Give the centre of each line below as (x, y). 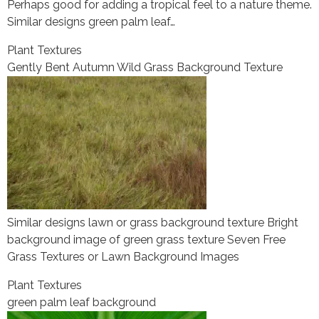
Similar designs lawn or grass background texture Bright (153, 223)
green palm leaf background (82, 303)
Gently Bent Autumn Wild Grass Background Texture (145, 68)
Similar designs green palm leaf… (91, 22)
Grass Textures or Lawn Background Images (123, 257)
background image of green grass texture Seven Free (146, 240)
